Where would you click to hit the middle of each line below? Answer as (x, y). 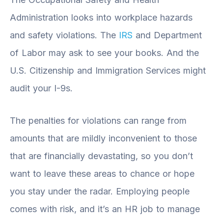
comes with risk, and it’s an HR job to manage (105, 209)
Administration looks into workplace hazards (101, 17)
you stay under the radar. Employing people (100, 191)
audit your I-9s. (41, 88)
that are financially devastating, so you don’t (101, 156)
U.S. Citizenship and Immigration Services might (108, 70)
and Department (167, 35)
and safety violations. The (64, 35)
